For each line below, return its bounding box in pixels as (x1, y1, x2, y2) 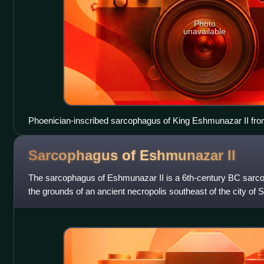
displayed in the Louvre (28, 129, 117, 140)
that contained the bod (28, 200, 113, 210)
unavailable (183, 26, 226, 36)
